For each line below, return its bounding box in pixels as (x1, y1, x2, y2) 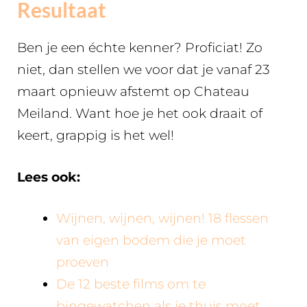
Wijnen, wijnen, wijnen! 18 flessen (56, 210, 269, 226)
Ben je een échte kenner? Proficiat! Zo (17, 40, 262, 56)
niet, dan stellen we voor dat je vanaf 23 (17, 62, 270, 77)
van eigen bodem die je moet (56, 232, 246, 248)
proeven (56, 254, 109, 270)
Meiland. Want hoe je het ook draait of (17, 106, 262, 121)
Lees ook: (17, 169, 80, 185)
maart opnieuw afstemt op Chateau (17, 84, 249, 99)
